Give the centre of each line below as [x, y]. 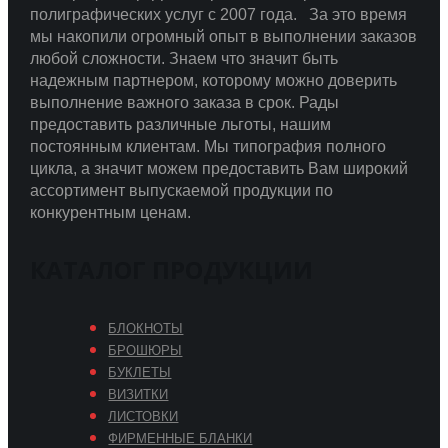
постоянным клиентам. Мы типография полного [207, 147]
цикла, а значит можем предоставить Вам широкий [218, 169]
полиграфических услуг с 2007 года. [169, 15]
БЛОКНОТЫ [146, 329]
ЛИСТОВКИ [143, 417]
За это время [357, 15]
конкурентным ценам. [110, 213]
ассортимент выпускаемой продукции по [181, 191]
